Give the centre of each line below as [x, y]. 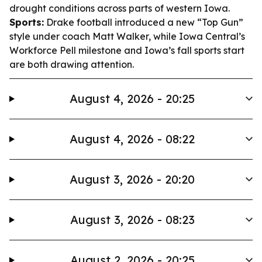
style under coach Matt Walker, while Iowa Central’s [127, 36]
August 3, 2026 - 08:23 [132, 220]
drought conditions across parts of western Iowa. [120, 8]
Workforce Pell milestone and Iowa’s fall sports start [127, 50]
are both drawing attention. [72, 64]
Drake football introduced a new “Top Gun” [144, 22]
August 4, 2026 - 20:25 [132, 99]
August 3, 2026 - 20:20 [132, 179]
